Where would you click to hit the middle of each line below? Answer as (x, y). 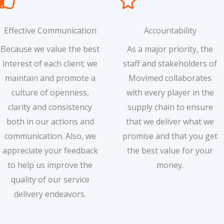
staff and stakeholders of (170, 63)
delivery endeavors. (50, 194)
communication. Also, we (50, 136)
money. (170, 165)
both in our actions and (50, 121)
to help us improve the (50, 165)
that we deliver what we (170, 121)
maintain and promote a (50, 78)
